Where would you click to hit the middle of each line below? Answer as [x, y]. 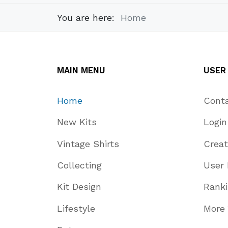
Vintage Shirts [88, 144]
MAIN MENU [81, 70]
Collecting [79, 165]
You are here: [89, 17]
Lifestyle [76, 208]
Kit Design [79, 187]
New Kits [77, 122]
